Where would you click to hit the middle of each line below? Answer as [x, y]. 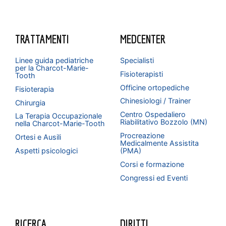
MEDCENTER [143, 39]
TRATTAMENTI [42, 39]
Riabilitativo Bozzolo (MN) [164, 122]
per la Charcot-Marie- [52, 68]
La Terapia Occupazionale [59, 116]
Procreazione [143, 136]
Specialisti [137, 60]
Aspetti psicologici [47, 151]
